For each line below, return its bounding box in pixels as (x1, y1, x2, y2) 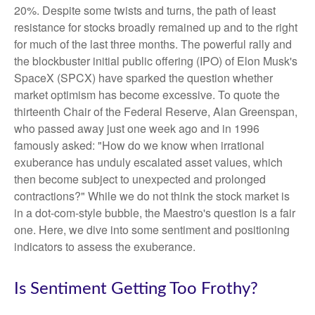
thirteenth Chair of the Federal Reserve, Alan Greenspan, (14, 103, 297, 120)
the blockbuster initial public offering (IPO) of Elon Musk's (14, 53, 297, 69)
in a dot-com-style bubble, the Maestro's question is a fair (14, 205, 295, 221)
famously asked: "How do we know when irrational (14, 137, 264, 153)
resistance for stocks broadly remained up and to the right (14, 19, 297, 35)
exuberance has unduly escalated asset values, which (14, 154, 283, 170)
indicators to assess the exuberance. (14, 238, 195, 255)
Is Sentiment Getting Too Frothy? (14, 281, 258, 297)
